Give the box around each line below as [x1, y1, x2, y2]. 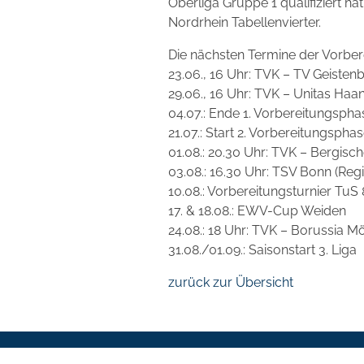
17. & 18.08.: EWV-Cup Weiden [168, 202, 346, 219]
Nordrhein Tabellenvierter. [168, 14, 321, 30]
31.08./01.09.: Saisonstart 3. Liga [168, 241, 357, 258]
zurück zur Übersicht [168, 274, 293, 290]
